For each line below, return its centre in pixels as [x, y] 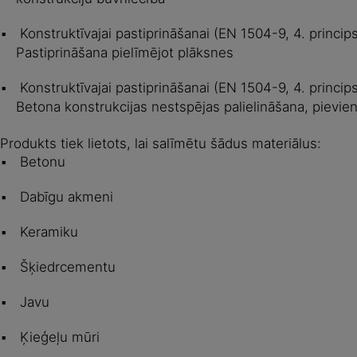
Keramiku [47, 231]
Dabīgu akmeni [65, 196]
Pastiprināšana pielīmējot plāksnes [125, 52]
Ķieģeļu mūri [58, 337]
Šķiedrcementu [66, 267]
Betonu [41, 161]
